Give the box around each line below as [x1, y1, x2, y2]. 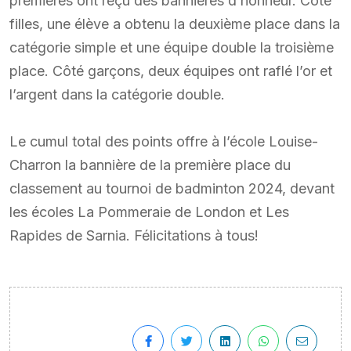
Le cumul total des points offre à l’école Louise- [9, 132, 318, 150]
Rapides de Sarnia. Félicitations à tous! [9, 226, 259, 244]
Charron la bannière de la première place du [9, 156, 291, 173]
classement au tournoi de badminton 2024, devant [9, 179, 335, 197]
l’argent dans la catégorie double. [9, 85, 225, 103]
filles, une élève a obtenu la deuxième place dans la [9, 15, 340, 32]
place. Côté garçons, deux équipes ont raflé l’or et [9, 62, 332, 79]
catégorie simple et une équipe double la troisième [9, 38, 334, 56]
